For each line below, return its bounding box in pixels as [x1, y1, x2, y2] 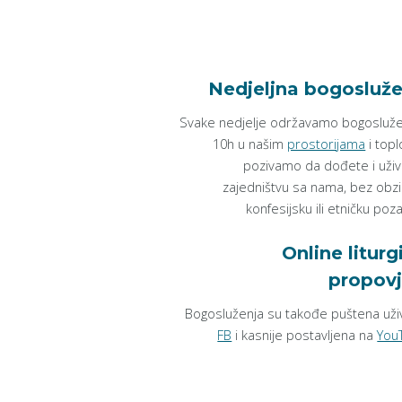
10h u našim [213, 135, 288, 153]
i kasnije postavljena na [232, 326, 378, 345]
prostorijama [287, 135, 366, 153]
